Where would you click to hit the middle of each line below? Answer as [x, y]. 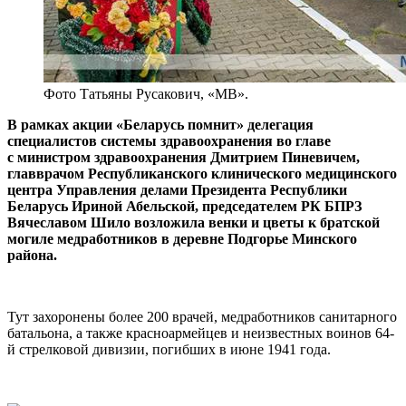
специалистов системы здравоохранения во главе [169, 140]
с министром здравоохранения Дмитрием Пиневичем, [184, 157]
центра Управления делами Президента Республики [177, 189]
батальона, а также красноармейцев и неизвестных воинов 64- [201, 333]
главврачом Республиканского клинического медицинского [202, 173]
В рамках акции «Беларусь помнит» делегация [160, 124]
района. [32, 255]
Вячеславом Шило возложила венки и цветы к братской [193, 222]
